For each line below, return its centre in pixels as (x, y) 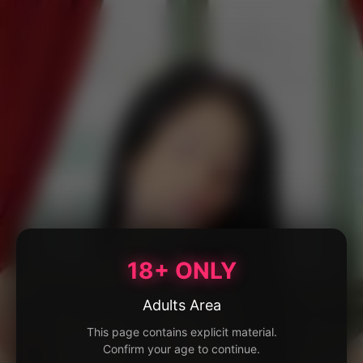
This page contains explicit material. (181, 332)
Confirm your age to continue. (181, 349)
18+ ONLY (181, 271)
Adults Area (181, 305)
